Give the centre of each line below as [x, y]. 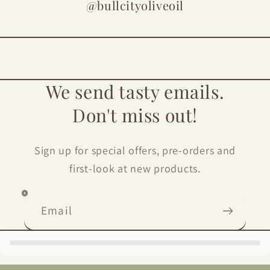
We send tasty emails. [135, 92]
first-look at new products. [135, 169]
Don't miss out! [135, 115]
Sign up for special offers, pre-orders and [135, 151]
